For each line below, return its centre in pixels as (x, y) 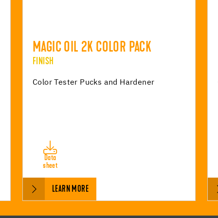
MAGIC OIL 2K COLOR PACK (92, 48)
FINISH (43, 62)
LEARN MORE (70, 190)
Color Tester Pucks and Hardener (94, 83)
